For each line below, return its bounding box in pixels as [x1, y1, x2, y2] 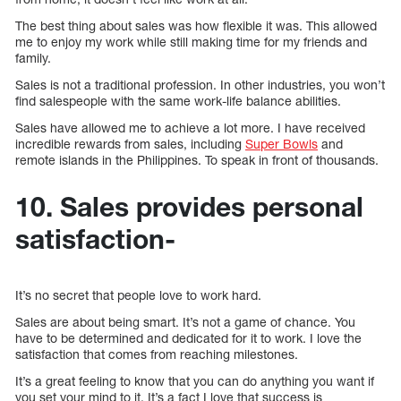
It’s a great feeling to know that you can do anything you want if [15, 372, 374, 388]
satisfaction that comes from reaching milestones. [15, 346, 298, 362]
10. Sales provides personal [15, 190, 363, 223]
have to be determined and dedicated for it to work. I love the [15, 329, 362, 346]
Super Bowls [245, 135, 318, 151]
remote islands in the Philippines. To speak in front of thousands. [15, 151, 379, 167]
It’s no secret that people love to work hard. [15, 286, 261, 303]
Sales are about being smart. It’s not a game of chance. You [15, 313, 355, 329]
